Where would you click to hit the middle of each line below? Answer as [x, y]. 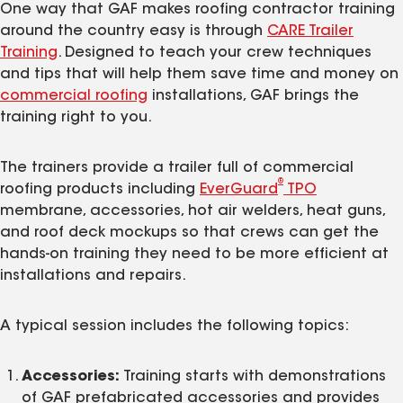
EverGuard [239, 189]
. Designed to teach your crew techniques [215, 53]
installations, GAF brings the [253, 96]
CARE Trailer [310, 31]
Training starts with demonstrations [253, 376]
